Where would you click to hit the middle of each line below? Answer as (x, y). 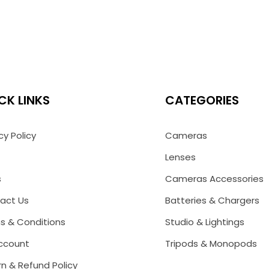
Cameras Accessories (215, 179)
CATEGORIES (202, 100)
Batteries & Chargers (213, 200)
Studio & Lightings (205, 222)
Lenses (181, 157)
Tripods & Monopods (211, 243)
